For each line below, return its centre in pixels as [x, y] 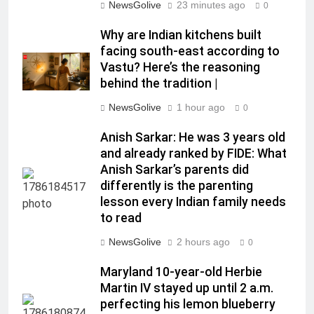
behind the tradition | [159, 83]
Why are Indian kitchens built [181, 35]
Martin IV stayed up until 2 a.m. [187, 288]
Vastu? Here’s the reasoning [180, 67]
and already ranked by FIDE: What [193, 153]
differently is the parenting [177, 185]
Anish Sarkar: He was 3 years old [193, 137]
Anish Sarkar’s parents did [175, 169]
